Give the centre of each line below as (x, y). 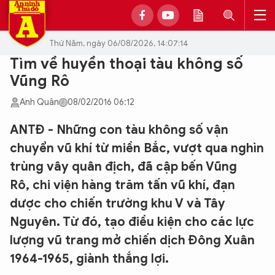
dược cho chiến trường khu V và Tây (118, 203)
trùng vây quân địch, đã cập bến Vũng (123, 167)
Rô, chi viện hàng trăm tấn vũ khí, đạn (122, 185)
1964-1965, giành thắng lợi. (89, 259)
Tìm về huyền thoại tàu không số (126, 64)
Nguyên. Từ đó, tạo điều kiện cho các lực (132, 222)
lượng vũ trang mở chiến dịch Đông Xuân (132, 240)
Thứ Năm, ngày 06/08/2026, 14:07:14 (119, 43)
